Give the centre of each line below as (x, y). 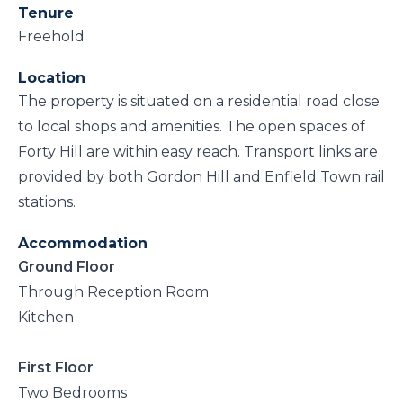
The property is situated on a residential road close (199, 101)
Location (52, 78)
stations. (47, 202)
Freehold (51, 36)
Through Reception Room (113, 292)
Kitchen (46, 317)
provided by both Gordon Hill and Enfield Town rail (201, 177)
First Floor (56, 367)
